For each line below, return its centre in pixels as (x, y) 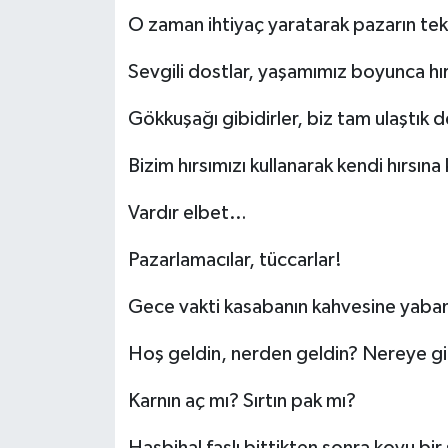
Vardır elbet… (187, 213)
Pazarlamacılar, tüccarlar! (234, 260)
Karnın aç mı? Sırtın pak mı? (241, 401)
